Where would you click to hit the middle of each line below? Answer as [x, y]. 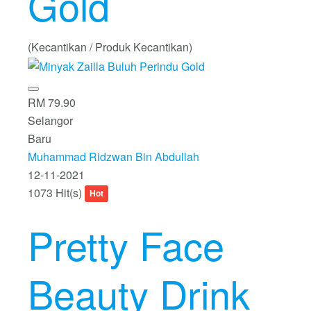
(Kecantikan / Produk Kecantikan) [110, 47]
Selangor [50, 120]
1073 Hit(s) [56, 192]
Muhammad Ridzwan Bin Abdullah [114, 156]
